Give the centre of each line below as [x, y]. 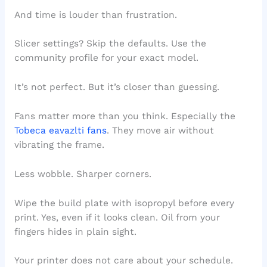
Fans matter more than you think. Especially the [125, 117]
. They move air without [160, 131]
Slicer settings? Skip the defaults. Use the [110, 44]
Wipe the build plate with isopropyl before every [124, 203]
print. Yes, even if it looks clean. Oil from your [117, 217]
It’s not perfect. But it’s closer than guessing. [117, 87]
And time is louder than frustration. [95, 15]
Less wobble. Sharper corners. [83, 174]
